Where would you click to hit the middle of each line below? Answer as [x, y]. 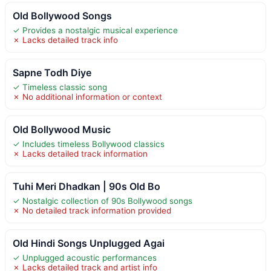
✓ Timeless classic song [60, 87]
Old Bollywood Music [62, 129]
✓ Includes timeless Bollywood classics [89, 144]
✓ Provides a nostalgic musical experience [95, 30]
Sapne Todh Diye [52, 72]
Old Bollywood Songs [62, 15]
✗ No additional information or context [87, 96]
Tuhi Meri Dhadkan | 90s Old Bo [87, 186]
